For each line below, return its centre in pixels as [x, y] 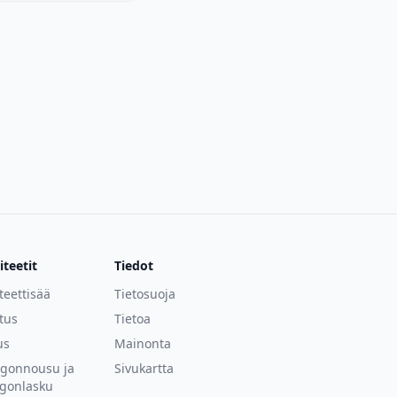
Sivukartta [144, 368]
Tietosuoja [145, 294]
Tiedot [134, 265]
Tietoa [133, 319]
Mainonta [143, 343]
